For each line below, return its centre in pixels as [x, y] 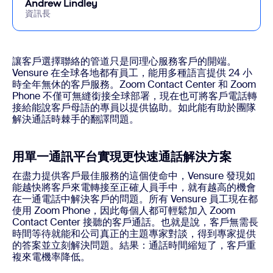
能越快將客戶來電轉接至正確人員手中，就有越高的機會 [134, 187]
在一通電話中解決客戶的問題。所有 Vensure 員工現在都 [135, 199]
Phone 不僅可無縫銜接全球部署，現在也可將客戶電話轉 [135, 96]
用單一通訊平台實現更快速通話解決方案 [122, 156]
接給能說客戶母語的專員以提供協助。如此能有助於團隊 [134, 107]
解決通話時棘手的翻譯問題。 [76, 119]
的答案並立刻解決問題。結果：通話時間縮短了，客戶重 [134, 245]
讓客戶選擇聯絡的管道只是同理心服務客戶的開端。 [124, 61]
